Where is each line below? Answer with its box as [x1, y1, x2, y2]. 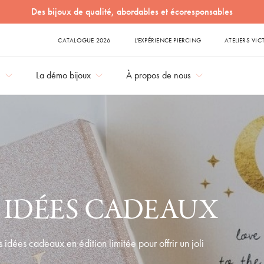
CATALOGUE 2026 [58, 36, 111, 44]
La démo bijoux [36, 69, 91, 81]
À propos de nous [126, 69, 191, 81]
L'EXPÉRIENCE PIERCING [134, 36, 202, 44]
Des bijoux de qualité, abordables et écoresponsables [31, 5, 233, 18]
